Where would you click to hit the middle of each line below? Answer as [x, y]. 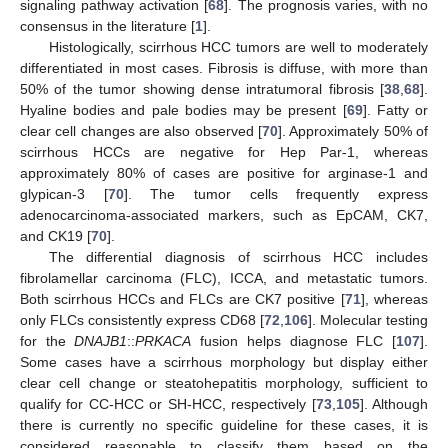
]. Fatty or [395, 110]
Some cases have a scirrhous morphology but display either [224, 362]
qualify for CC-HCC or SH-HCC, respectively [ [168, 404]
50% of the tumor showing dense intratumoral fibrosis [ [202, 89]
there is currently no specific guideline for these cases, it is [224, 425]
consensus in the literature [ [107, 26]
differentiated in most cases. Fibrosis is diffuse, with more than [224, 68]
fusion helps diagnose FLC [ [294, 341]
